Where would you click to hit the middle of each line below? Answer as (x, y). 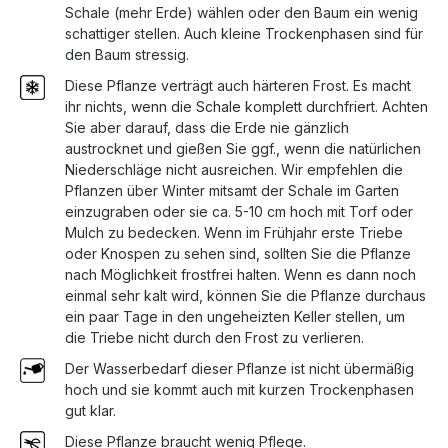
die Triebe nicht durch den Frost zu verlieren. (214, 338)
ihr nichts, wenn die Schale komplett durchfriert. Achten (246, 107)
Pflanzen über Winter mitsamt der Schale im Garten (232, 191)
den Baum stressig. (127, 55)
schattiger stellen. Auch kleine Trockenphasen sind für (244, 34)
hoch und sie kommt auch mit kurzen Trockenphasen (239, 390)
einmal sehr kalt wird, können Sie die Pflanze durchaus (245, 296)
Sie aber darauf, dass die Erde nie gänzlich (207, 128)
